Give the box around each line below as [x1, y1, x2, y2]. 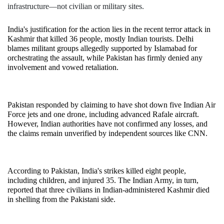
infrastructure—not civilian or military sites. [7, 2, 144, 11]
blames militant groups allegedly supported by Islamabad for [7, 44, 197, 53]
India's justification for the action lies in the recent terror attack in [7, 25, 210, 34]
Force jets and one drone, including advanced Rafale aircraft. [7, 110, 199, 119]
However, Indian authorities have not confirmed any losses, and [7, 119, 207, 128]
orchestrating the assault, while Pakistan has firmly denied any [7, 53, 202, 62]
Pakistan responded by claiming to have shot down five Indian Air [7, 100, 215, 109]
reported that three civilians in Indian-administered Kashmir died [7, 185, 209, 194]
